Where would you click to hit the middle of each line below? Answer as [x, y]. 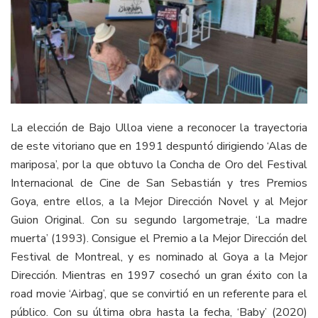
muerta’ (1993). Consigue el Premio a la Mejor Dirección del [159, 238]
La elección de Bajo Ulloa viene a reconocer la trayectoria [159, 127]
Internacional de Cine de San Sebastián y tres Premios [159, 183]
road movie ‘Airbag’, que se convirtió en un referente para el [159, 294]
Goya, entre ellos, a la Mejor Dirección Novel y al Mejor [159, 201]
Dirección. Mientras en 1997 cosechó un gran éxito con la [159, 275]
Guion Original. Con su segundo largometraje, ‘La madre [159, 220]
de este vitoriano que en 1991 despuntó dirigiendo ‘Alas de [159, 146]
